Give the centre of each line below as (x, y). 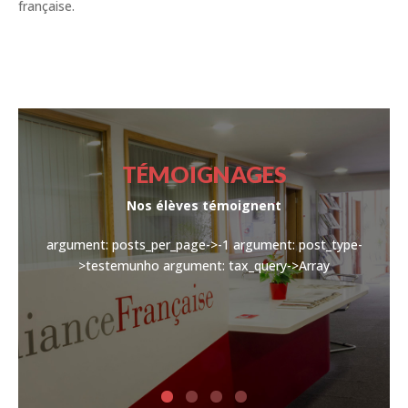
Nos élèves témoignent (204, 206)
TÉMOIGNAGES (204, 174)
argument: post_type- (297, 245)
